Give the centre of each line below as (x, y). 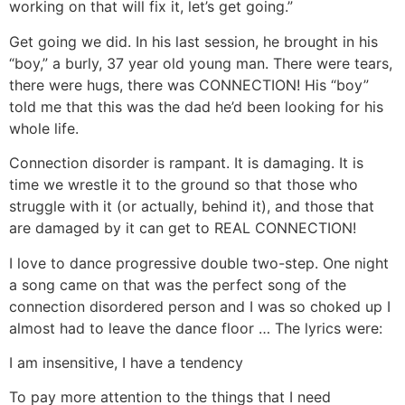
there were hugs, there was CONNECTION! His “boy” (189, 85)
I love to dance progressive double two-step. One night (199, 263)
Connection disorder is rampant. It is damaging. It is (186, 163)
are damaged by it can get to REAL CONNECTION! (183, 228)
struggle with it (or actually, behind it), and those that (192, 207)
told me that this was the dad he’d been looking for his (196, 106)
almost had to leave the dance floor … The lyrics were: (196, 328)
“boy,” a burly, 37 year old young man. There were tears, (201, 63)
